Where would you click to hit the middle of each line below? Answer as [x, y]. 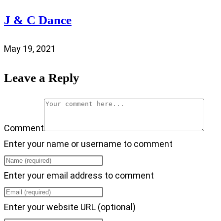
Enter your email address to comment [79, 175]
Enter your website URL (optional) [70, 207]
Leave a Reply [42, 77]
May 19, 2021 [30, 48]
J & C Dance [38, 20]
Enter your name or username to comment [88, 144]
